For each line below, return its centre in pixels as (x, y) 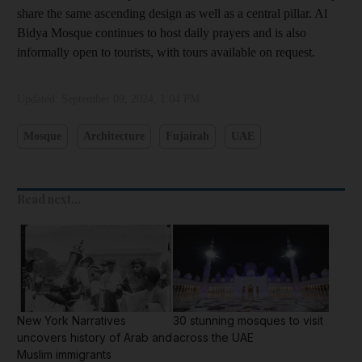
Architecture (114, 136)
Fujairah (187, 136)
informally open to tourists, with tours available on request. (166, 52)
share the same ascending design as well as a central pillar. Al (172, 13)
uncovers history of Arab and (95, 337)
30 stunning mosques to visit (248, 320)
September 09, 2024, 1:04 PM (130, 99)
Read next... (49, 199)
